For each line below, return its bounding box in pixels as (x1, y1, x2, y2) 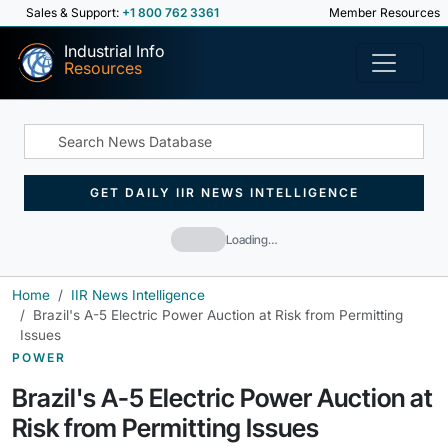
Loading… (226, 231, 277, 247)
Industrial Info (64, 41, 165, 61)
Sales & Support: (26, 5, 122, 20)
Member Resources (326, 5, 440, 20)
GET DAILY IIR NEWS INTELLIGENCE (89, 185, 359, 200)
